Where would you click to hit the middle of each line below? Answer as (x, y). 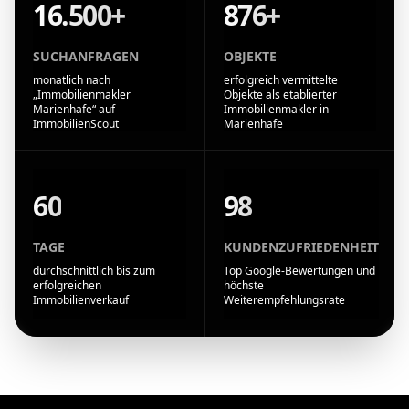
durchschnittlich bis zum (94, 270)
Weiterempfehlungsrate (284, 299)
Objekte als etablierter (280, 94)
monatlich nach (72, 79)
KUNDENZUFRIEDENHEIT (301, 246)
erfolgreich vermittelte (280, 79)
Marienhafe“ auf (74, 109)
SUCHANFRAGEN (86, 56)
